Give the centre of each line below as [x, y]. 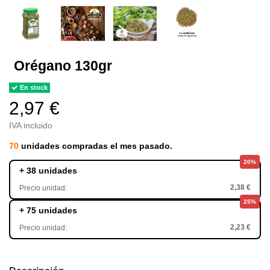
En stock [33, 87]
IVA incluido [31, 125]
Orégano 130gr [63, 66]
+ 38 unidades [48, 170]
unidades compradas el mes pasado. [96, 146]
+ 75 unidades [48, 210]
